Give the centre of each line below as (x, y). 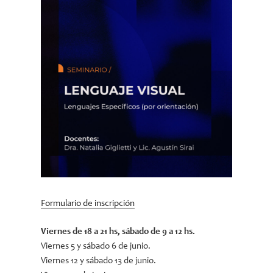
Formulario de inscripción (88, 204)
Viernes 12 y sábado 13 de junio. (99, 261)
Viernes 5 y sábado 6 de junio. (96, 247)
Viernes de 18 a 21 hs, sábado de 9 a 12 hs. (118, 232)
